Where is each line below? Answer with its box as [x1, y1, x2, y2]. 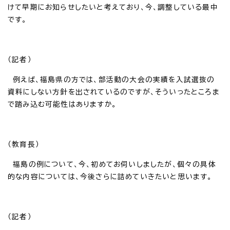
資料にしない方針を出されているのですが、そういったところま [8, 88, 220, 95]
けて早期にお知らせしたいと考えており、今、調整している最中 [8, 3, 218, 11]
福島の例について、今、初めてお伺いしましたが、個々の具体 [8, 160, 216, 168]
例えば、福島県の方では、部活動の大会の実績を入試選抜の [8, 75, 215, 83]
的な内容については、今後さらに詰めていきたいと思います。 [8, 172, 213, 180]
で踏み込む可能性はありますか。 [8, 100, 117, 108]
